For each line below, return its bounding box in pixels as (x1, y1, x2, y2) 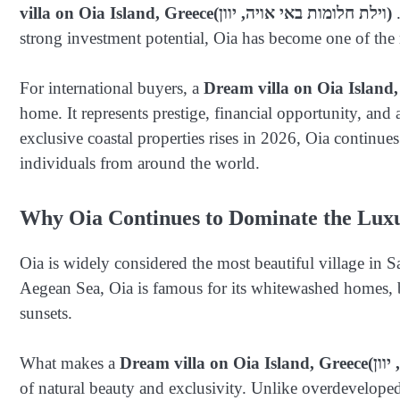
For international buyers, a (20, 79, 204, 98)
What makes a (20, 354, 120, 373)
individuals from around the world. (20, 154, 260, 173)
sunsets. (20, 303, 72, 322)
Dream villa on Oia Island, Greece (120, 354, 368, 373)
